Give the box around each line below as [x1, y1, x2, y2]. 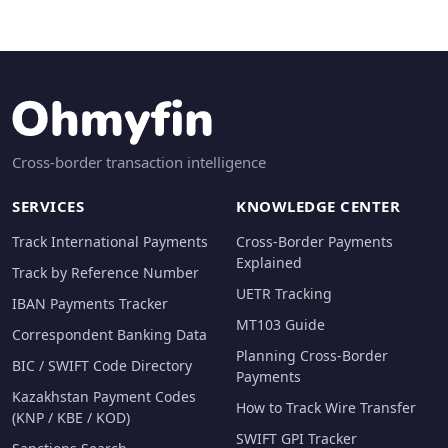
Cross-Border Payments [236, 232, 393, 252]
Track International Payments [12, 232, 208, 252]
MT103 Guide [236, 315, 325, 335]
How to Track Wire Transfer [236, 398, 416, 418]
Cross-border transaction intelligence [12, 152, 266, 173]
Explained [236, 253, 302, 273]
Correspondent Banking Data [12, 325, 207, 345]
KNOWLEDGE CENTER [236, 196, 400, 217]
